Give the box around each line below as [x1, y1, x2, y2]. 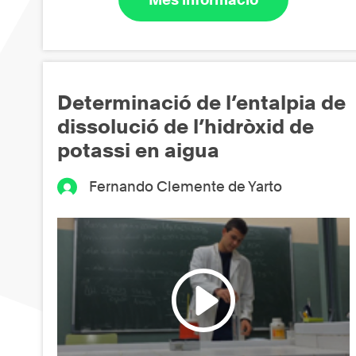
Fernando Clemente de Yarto [89, 177, 283, 195]
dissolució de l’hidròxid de [57, 114, 314, 138]
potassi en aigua [57, 137, 219, 162]
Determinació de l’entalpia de [57, 90, 346, 114]
